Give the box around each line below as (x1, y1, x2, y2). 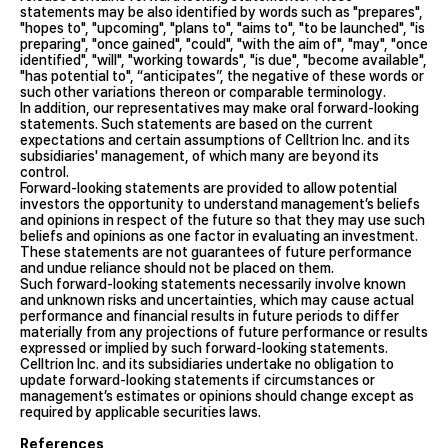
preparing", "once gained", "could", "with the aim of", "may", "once (20, 35, 428, 52)
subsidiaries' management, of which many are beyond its (20, 147, 379, 164)
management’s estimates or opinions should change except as (20, 387, 414, 404)
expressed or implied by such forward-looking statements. (20, 339, 388, 356)
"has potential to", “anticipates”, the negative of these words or (20, 67, 424, 84)
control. (20, 163, 69, 180)
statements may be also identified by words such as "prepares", (20, 3, 423, 20)
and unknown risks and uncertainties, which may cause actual (20, 291, 414, 308)
